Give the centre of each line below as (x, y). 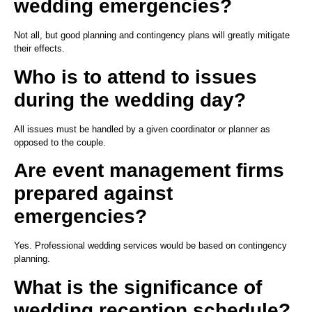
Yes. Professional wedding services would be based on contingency (150, 246)
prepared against (93, 194)
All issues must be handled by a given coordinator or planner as (142, 129)
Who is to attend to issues (135, 77)
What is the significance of (138, 287)
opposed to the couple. (60, 142)
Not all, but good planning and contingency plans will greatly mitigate (152, 36)
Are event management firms (149, 171)
